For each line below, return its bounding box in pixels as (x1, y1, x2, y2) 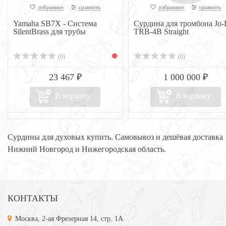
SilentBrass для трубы (13, 27, 86, 36)
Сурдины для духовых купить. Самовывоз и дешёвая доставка (8, 133, 223, 141)
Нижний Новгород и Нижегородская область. (8, 145, 166, 153)
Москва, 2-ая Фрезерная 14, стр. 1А (15, 215, 123, 222)
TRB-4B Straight (133, 27, 189, 36)
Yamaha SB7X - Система (13, 19, 97, 28)
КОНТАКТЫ (8, 193, 58, 203)
